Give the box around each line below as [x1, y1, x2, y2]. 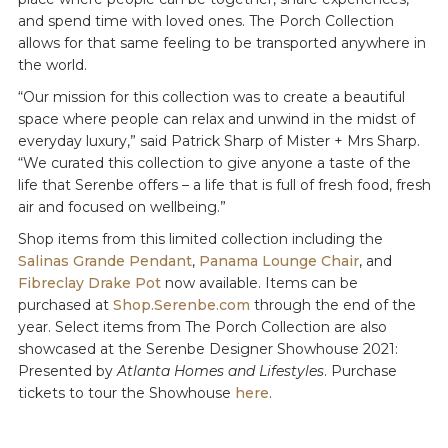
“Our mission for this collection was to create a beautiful [17, 88, 405, 106]
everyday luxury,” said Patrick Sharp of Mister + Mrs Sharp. [17, 132, 420, 150]
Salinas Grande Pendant [17, 252, 192, 270]
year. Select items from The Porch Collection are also [17, 318, 387, 336]
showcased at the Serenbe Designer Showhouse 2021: [17, 340, 398, 358]
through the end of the [249, 296, 416, 314]
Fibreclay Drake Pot [17, 274, 161, 292]
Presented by [17, 362, 117, 380]
